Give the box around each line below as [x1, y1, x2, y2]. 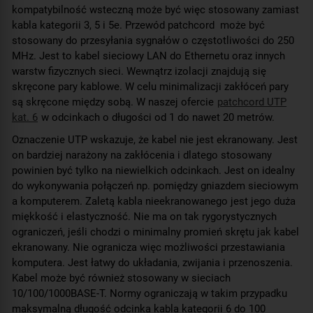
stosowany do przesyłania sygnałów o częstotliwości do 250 [12, 34, 294, 47]
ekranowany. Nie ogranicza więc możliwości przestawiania [12, 240, 285, 254]
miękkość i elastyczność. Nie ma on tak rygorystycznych [12, 210, 277, 223]
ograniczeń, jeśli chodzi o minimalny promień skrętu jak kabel [12, 225, 299, 238]
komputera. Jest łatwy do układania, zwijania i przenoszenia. [12, 256, 293, 269]
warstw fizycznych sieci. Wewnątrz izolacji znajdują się [12, 64, 266, 78]
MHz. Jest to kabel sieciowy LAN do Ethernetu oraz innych [12, 49, 285, 62]
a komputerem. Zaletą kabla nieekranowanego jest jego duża [12, 194, 296, 208]
